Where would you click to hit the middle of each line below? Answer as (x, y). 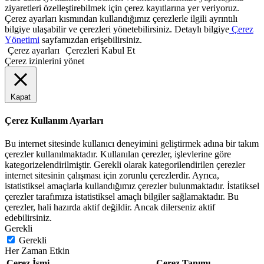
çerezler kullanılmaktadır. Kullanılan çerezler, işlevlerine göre (118, 154)
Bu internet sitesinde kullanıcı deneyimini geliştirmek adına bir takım (132, 144)
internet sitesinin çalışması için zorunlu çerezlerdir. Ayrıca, (112, 176)
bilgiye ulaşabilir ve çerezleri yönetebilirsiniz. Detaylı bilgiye (117, 29)
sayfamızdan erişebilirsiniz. (91, 39)
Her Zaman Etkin (37, 251)
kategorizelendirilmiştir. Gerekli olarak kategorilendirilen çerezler (125, 165)
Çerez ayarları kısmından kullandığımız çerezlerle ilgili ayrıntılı (121, 18)
